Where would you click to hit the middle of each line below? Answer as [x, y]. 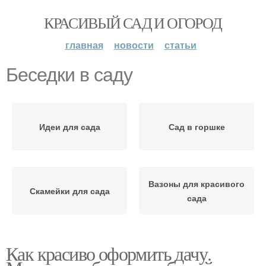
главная [84, 45]
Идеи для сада [69, 126]
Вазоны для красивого [197, 183]
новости [134, 45]
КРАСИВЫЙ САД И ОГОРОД [133, 23]
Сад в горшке [197, 126]
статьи [180, 45]
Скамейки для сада [69, 191]
